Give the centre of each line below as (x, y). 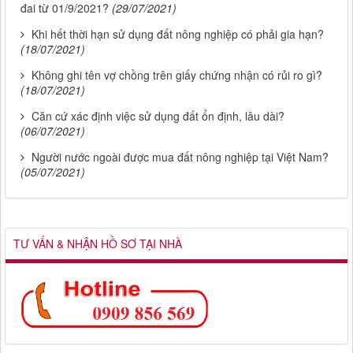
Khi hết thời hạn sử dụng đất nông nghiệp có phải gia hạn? (178, 34)
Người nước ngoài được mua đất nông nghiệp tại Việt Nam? (180, 157)
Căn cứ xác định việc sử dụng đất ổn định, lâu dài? (158, 116)
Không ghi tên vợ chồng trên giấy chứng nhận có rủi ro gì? (177, 75)
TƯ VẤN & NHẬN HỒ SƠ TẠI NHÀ (98, 244)
